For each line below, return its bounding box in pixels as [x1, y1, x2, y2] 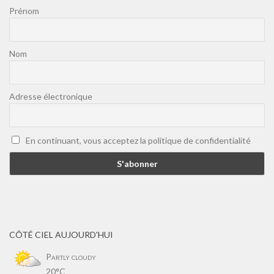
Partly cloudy [46, 251, 96, 262]
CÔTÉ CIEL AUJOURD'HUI [9, 229, 113, 240]
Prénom [9, 5, 39, 16]
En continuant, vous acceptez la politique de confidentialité [25, 135, 251, 146]
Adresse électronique [9, 91, 92, 102]
